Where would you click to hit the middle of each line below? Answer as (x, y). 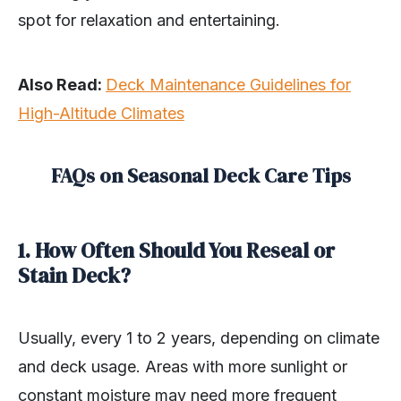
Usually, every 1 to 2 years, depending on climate (199, 337)
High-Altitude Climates (101, 113)
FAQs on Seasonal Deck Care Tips (200, 175)
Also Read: (62, 84)
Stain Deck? (74, 275)
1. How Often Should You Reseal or (176, 250)
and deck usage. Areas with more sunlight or (183, 366)
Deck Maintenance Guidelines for (228, 84)
